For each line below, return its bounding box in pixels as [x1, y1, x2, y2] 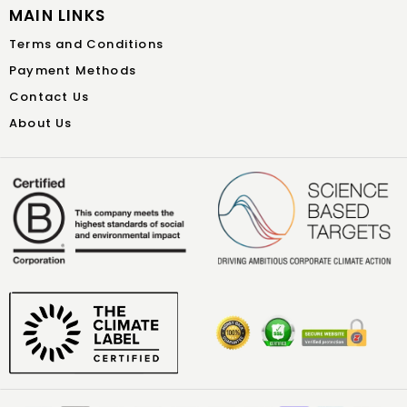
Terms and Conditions [9, 35, 164, 53]
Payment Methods [9, 62, 136, 79]
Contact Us [9, 88, 89, 105]
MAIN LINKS [9, 5, 105, 26]
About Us [9, 114, 73, 132]
